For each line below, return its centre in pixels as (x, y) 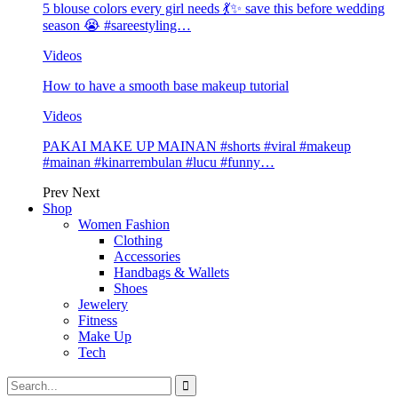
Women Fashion (124, 225)
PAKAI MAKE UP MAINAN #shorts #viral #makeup (197, 147)
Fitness (98, 321)
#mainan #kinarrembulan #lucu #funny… (159, 163)
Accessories (147, 257)
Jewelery (103, 305)
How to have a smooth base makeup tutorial (166, 86)
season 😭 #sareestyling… (117, 26)
